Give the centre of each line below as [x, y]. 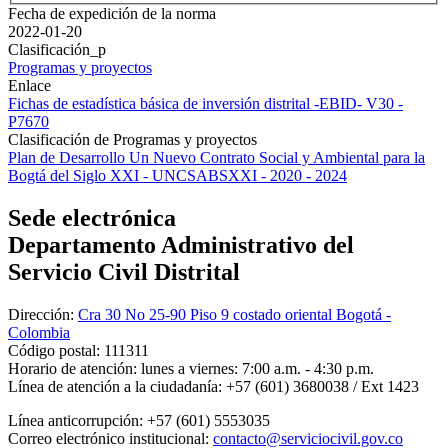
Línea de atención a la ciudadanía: [115, 387]
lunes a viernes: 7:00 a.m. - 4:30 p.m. [255, 369]
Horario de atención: [72, 369]
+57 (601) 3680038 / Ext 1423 [320, 387]
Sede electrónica [92, 218]
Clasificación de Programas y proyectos [132, 140]
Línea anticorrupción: [77, 421]
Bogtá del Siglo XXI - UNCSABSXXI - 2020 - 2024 [177, 176]
